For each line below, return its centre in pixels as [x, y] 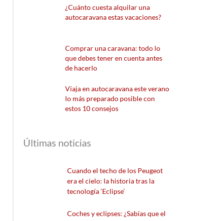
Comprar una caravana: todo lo [113, 48]
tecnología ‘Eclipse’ [96, 191]
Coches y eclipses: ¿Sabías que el [117, 213]
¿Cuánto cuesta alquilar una [108, 7]
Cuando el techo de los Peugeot [115, 170]
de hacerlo [81, 68]
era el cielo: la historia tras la [111, 181]
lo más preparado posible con [110, 99]
